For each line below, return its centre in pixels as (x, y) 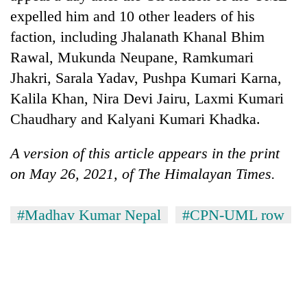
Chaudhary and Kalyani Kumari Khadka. (135, 119)
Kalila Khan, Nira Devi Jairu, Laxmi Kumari (147, 98)
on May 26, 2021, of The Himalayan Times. (143, 173)
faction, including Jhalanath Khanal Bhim (137, 36)
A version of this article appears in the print (145, 153)
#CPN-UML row (233, 214)
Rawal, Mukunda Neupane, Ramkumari (132, 57)
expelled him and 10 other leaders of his (133, 16)
